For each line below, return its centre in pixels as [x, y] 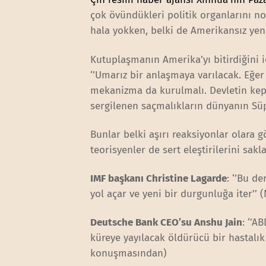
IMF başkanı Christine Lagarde [159, 178]
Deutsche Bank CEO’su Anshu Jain [167, 222]
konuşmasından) [129, 253]
